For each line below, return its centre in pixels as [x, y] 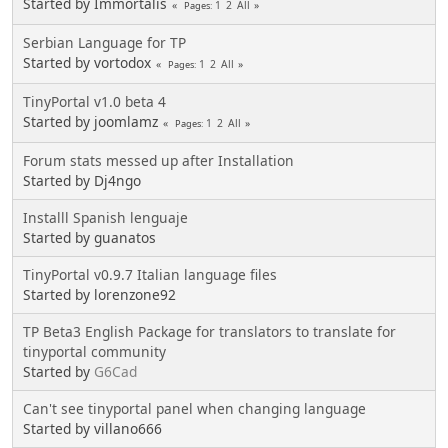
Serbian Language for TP [104, 42]
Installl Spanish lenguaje [105, 217]
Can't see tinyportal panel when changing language [194, 408]
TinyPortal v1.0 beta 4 [94, 101]
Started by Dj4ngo [82, 180]
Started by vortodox [87, 62]
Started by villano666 [92, 428]
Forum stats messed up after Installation [158, 160]
